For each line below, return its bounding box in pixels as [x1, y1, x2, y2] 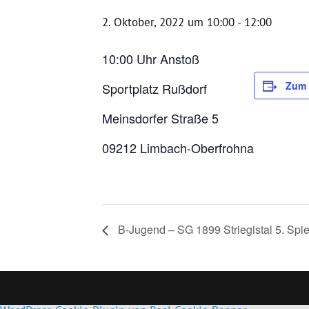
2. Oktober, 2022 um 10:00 [102, 14, 235, 30]
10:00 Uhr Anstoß [102, 49, 199, 68]
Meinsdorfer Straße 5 [102, 108, 219, 127]
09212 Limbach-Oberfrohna [102, 138, 254, 157]
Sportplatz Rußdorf [102, 79, 207, 97]
